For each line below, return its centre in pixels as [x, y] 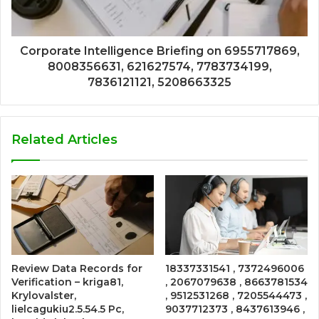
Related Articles [64, 139]
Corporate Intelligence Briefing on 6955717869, [159, 51]
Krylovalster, [44, 296]
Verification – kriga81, [67, 282]
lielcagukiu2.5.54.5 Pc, [68, 309]
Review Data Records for [77, 269]
